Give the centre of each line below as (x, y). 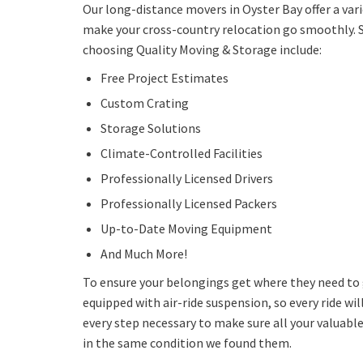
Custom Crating (145, 103)
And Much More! (144, 254)
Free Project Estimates (164, 78)
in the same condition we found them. (187, 343)
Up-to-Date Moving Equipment (186, 229)
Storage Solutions (151, 128)
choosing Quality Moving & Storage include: (202, 50)
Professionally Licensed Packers (189, 204)
